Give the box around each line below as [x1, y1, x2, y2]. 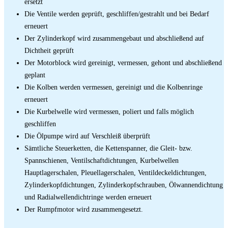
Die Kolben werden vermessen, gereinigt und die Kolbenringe [24, 82, 203, 91]
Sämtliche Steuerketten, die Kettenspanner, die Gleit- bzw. [24, 144, 192, 152]
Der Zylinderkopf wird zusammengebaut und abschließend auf [24, 34, 204, 42]
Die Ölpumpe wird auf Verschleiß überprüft [24, 131, 150, 140]
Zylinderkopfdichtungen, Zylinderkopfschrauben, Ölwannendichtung [24, 180, 223, 189]
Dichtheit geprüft [24, 46, 74, 54]
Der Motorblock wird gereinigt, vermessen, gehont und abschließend [24, 58, 222, 67]
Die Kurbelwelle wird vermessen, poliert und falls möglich [24, 107, 194, 116]
